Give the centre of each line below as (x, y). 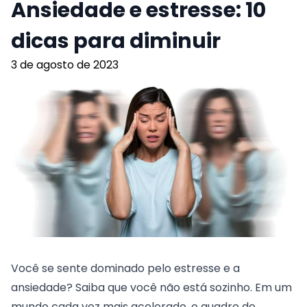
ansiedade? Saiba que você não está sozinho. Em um (151, 287)
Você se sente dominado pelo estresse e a (125, 268)
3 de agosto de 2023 (65, 65)
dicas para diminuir (116, 41)
